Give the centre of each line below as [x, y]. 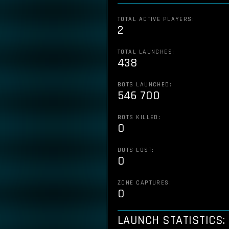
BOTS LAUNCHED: [145, 85]
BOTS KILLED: [139, 117]
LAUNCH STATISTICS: [171, 220]
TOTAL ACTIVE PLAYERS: [156, 19]
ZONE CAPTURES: [145, 183]
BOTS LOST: [136, 150]
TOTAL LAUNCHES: [146, 52]
